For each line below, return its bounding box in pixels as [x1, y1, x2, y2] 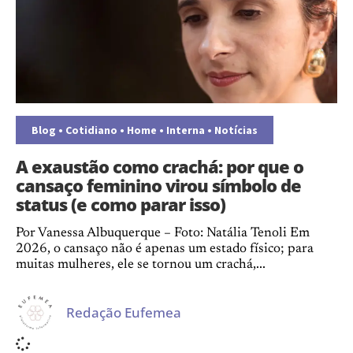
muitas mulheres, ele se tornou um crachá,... [16, 258, 266, 272]
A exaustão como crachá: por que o [16, 154, 303, 178]
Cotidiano [65, 123, 117, 137]
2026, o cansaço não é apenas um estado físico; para [16, 243, 314, 256]
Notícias [214, 123, 258, 137]
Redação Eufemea [66, 303, 181, 321]
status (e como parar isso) [16, 192, 225, 216]
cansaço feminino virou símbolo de [16, 173, 301, 197]
